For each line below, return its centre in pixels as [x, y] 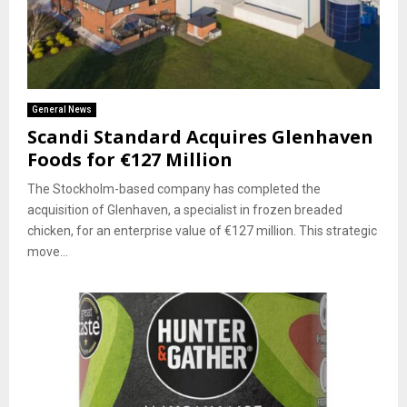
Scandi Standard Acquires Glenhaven [200, 136]
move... [48, 251]
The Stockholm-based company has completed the [174, 189]
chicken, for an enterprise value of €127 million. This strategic [202, 230]
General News [62, 109]
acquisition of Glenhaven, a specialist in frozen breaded [185, 209]
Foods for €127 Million [130, 159]
